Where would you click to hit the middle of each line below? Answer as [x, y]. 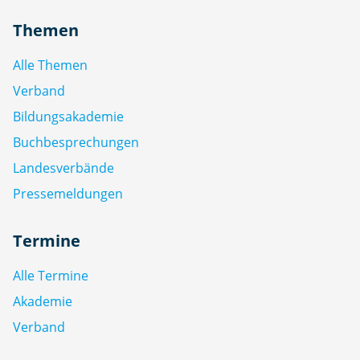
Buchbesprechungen [76, 142]
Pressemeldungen [68, 193]
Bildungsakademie [68, 116]
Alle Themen [50, 65]
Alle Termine [51, 275]
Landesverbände [63, 168]
